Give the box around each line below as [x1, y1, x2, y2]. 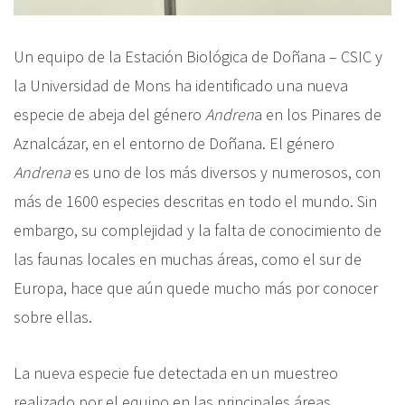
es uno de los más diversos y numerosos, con [71, 161, 381, 183]
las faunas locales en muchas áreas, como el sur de [14, 248, 362, 269]
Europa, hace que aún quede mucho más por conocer [14, 277, 378, 298]
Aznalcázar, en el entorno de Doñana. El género [14, 132, 334, 154]
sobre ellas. [14, 306, 92, 327]
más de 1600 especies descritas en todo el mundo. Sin [14, 190, 377, 212]
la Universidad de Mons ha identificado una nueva [14, 74, 348, 96]
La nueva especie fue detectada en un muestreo [14, 362, 338, 383]
